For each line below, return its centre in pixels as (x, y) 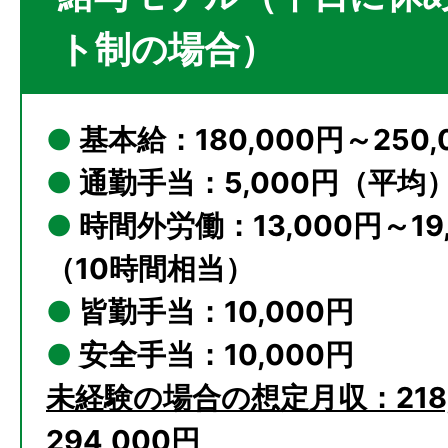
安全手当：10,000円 (213, 355)
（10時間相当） (150, 269)
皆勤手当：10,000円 (213, 312)
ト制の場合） (167, 49)
